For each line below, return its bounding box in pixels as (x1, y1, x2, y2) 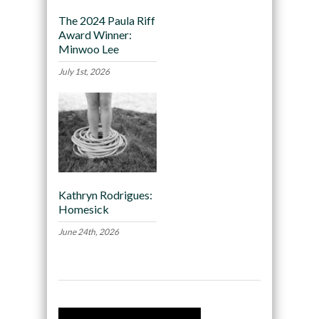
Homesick (58, 202, 109, 216)
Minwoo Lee (58, 41, 119, 56)
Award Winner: (58, 27, 132, 41)
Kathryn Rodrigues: (58, 187, 152, 202)
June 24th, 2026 (58, 226, 119, 237)
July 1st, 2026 (58, 66, 110, 77)
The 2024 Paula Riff (58, 13, 155, 27)
